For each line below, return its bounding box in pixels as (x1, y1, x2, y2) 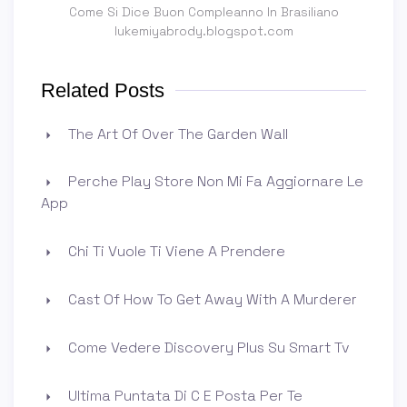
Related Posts (41, 78, 164, 102)
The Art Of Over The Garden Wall (65, 124, 288, 144)
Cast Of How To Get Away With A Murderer (65, 289, 357, 309)
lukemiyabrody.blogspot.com (114, 22, 293, 39)
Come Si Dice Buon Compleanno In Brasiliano (68, 3, 339, 20)
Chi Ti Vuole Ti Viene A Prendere (65, 241, 285, 261)
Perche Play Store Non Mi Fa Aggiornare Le (65, 171, 363, 191)
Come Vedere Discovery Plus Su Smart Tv (65, 337, 350, 357)
